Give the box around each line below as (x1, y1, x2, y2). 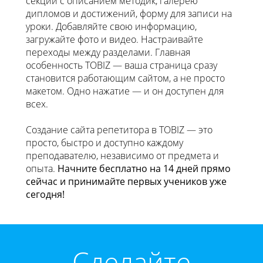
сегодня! (26, 188, 65, 201)
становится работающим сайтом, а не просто (26, 72, 225, 85)
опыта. (26, 162, 58, 176)
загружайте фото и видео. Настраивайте (26, 33, 203, 46)
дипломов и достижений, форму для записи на (26, 7, 232, 21)
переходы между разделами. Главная (26, 46, 190, 59)
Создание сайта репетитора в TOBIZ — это (26, 123, 213, 137)
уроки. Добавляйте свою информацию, (26, 20, 197, 33)
